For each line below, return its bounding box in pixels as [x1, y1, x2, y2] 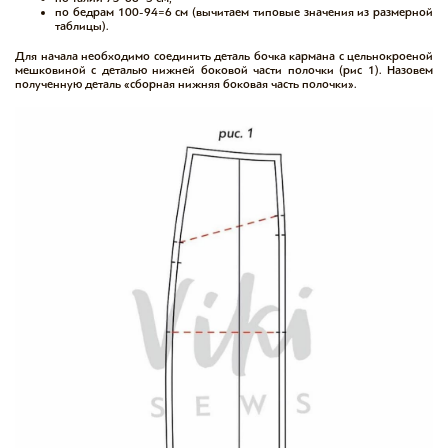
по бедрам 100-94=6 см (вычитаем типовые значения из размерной [55, 4, 433, 19]
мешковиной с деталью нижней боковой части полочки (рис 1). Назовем [15, 62, 433, 77]
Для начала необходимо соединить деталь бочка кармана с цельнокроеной [15, 48, 433, 63]
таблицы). [55, 18, 109, 33]
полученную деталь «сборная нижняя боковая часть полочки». [15, 76, 357, 91]
